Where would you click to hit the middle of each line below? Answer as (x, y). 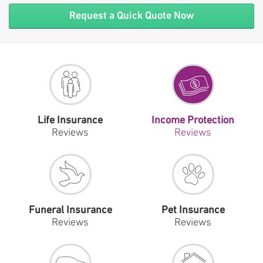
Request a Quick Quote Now (131, 16)
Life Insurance (70, 121)
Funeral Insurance (70, 211)
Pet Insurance (193, 211)
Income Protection (193, 121)
